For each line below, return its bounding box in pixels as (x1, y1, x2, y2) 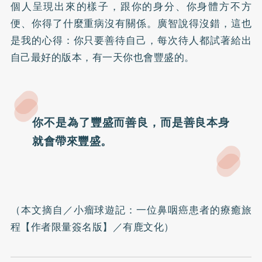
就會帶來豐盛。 (32, 133, 112, 150)
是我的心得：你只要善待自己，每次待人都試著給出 (10, 33, 252, 48)
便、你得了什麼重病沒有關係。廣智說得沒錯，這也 (10, 16, 252, 31)
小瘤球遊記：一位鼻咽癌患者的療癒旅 (73, 202, 252, 218)
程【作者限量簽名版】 (10, 219, 113, 235)
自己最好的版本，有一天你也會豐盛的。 (10, 50, 195, 65)
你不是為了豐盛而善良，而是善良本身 (32, 114, 230, 131)
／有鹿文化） (112, 219, 174, 235)
